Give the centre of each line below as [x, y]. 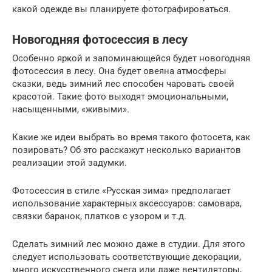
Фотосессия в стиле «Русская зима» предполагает [121, 190]
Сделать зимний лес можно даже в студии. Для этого [129, 244]
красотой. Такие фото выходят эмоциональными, [120, 96]
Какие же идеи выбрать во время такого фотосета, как [131, 137]
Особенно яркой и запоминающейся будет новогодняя [131, 58]
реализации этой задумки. [70, 162]
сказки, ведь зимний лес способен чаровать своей [123, 83]
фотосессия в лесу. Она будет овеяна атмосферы [119, 71]
